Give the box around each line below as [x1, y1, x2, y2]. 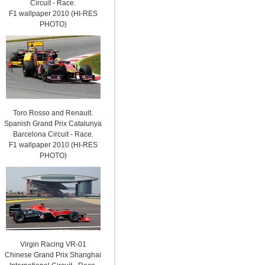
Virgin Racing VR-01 [20, 240, 86, 248]
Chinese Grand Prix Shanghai [5, 251, 102, 259]
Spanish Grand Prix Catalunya [4, 119, 102, 128]
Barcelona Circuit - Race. [12, 130, 93, 138]
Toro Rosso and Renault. [13, 109, 93, 117]
